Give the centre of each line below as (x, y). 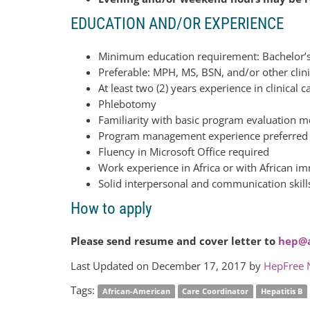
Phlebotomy (127, 103)
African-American (136, 291)
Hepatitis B (281, 291)
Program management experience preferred (203, 135)
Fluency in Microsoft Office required (184, 151)
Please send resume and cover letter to (174, 240)
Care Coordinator (216, 291)
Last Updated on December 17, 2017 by (167, 265)
